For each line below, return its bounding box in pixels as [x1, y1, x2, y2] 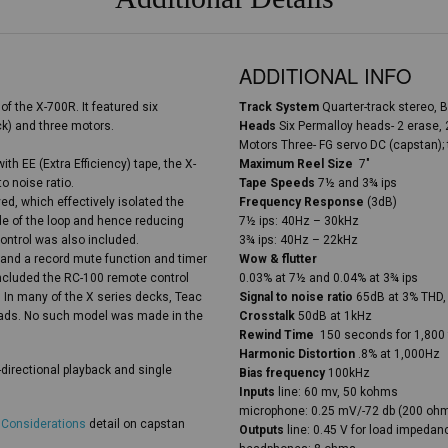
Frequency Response [239, 195, 364, 209]
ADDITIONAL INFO [239, 61, 412, 90]
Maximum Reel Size [239, 157, 356, 171]
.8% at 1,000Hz [355, 347, 440, 361]
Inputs [239, 385, 275, 399]
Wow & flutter [239, 252, 317, 266]
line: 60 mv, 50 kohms [275, 385, 398, 399]
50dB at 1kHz [295, 309, 372, 323]
